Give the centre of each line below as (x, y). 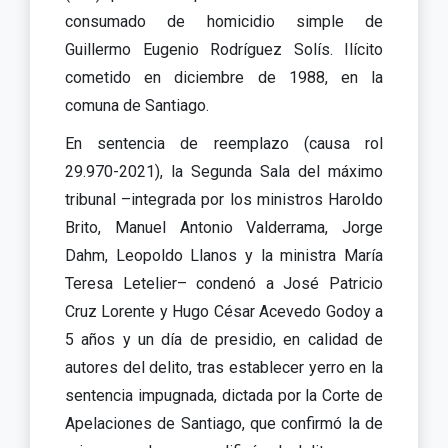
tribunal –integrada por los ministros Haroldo (224, 199)
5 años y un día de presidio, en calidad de (224, 339)
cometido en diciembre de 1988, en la (224, 77)
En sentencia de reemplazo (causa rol (224, 143)
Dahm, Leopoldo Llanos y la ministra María (224, 255)
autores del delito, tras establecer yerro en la (224, 367)
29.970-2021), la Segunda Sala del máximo (224, 171)
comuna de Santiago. (137, 105)
